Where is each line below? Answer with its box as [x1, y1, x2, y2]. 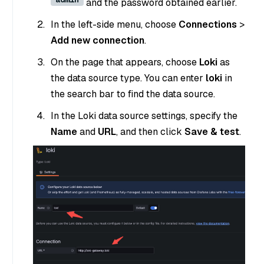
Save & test [184, 126, 239, 138]
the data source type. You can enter [51, 72, 206, 85]
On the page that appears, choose [51, 56, 199, 69]
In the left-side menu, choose [51, 18, 179, 31]
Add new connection [51, 34, 144, 47]
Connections [179, 18, 237, 31]
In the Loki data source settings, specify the [51, 110, 237, 123]
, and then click [116, 126, 184, 138]
